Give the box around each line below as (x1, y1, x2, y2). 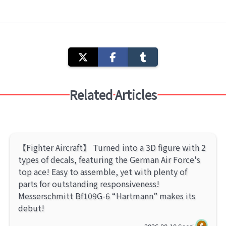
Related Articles (69, 86, 157, 104)
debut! (18, 202, 44, 214)
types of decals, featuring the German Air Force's (18, 153, 200, 166)
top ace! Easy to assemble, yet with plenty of (18, 165, 187, 178)
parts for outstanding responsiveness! (18, 178, 159, 190)
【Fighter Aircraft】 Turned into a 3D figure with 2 (18, 141, 206, 154)
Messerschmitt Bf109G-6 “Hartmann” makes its (18, 190, 195, 202)
